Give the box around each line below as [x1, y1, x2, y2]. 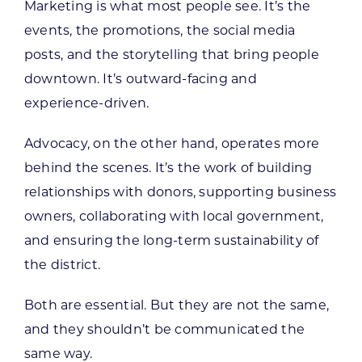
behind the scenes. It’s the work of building [23, 159, 313, 175]
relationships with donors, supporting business [23, 183, 337, 200]
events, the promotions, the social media [23, 22, 296, 38]
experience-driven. [23, 95, 149, 111]
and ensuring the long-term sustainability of [23, 232, 319, 248]
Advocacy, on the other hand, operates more [23, 135, 320, 151]
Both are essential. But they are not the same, [23, 297, 330, 313]
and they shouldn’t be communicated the [23, 321, 305, 337]
